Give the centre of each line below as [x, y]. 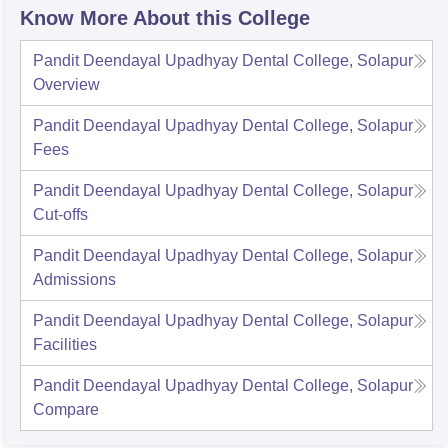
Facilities [65, 344]
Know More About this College [165, 18]
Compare [66, 409]
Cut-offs [60, 214]
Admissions [74, 279]
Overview [66, 84]
